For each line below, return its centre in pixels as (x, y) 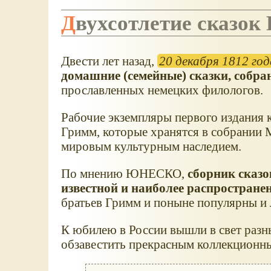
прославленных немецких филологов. (162, 90)
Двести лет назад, (109, 61)
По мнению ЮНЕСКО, (124, 173)
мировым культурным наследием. (151, 146)
